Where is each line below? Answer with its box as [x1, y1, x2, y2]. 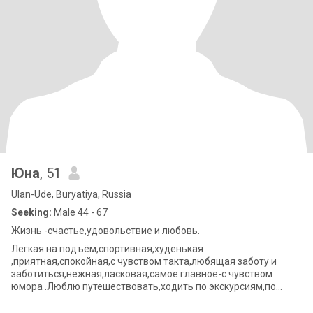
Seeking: [11, 207, 52, 218]
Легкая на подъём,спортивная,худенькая [11, 243, 203, 254]
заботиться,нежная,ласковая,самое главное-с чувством [11, 268, 272, 279]
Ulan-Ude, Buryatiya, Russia [11, 189, 131, 200]
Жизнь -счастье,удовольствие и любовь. [11, 225, 200, 236]
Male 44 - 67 [52, 207, 108, 218]
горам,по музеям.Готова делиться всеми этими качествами [11, 293, 287, 305]
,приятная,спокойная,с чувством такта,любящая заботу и [11, 256, 277, 267]
